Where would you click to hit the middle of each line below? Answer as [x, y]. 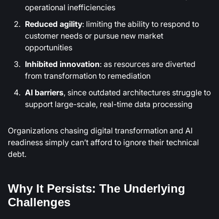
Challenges [39, 202]
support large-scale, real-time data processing [109, 104]
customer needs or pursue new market [94, 36]
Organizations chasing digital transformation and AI [100, 131]
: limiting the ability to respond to [141, 24]
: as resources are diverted [148, 64]
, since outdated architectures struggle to [137, 93]
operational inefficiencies [70, 8]
